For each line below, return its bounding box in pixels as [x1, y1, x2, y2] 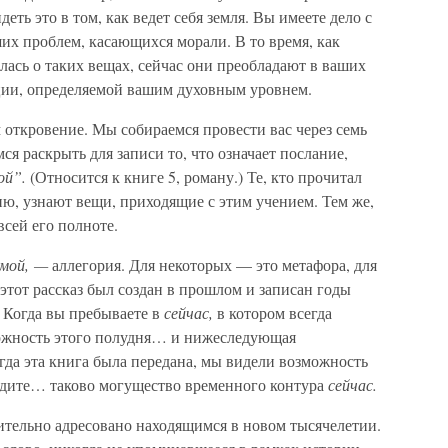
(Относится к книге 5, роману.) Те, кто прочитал [30, 166, 362, 187]
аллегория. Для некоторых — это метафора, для [52, 254, 377, 275]
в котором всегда [213, 302, 332, 323]
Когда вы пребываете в [3, 302, 164, 323]
